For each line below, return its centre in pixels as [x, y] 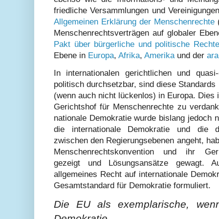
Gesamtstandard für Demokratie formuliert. [132, 185]
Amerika [159, 55]
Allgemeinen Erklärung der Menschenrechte [134, 22]
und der [191, 55]
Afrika [129, 55]
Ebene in [71, 55]
